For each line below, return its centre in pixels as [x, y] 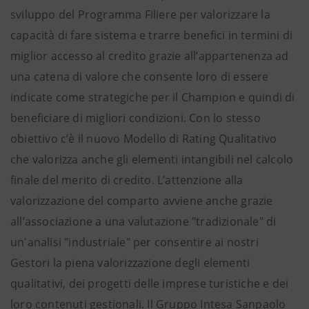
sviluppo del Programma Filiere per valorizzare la [140, 14]
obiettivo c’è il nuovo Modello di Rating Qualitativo [144, 139]
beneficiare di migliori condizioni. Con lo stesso [136, 118]
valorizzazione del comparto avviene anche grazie [142, 201]
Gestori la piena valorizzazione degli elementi [130, 263]
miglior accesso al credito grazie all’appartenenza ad [150, 56]
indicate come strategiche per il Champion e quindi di [153, 97]
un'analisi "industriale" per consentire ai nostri [134, 242]
